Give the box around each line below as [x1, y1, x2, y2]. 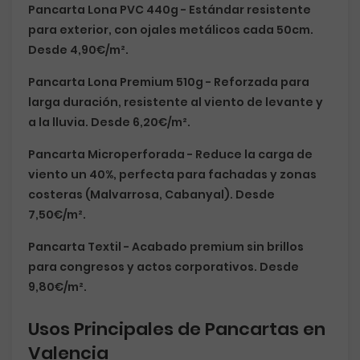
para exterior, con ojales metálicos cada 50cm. [28, 22, 313, 38]
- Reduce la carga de [185, 146, 313, 162]
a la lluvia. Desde [28, 114, 133, 130]
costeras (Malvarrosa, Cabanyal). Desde [28, 186, 275, 202]
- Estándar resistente [178, 2, 311, 18]
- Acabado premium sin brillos [121, 239, 304, 255]
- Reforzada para [203, 74, 309, 90]
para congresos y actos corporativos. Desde [28, 259, 299, 275]
